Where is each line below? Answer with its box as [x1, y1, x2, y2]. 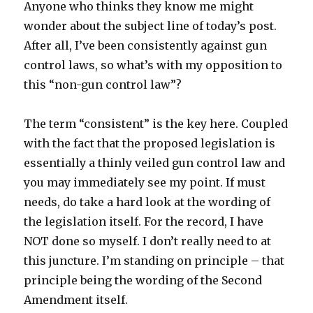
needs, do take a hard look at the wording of [24, 194, 271, 209]
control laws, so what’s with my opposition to [24, 57, 283, 72]
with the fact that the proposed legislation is [24, 136, 276, 150]
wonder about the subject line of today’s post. [24, 18, 277, 33]
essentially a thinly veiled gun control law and [24, 155, 286, 170]
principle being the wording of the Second [24, 272, 263, 287]
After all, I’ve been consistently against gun [24, 38, 268, 52]
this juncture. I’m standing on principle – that [24, 253, 285, 268]
